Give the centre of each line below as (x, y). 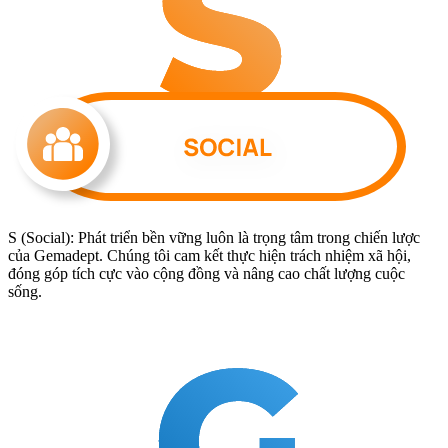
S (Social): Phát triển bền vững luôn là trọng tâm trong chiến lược (214, 237)
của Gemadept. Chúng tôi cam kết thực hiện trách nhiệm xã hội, (209, 255)
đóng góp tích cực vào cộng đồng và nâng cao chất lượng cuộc (206, 273)
